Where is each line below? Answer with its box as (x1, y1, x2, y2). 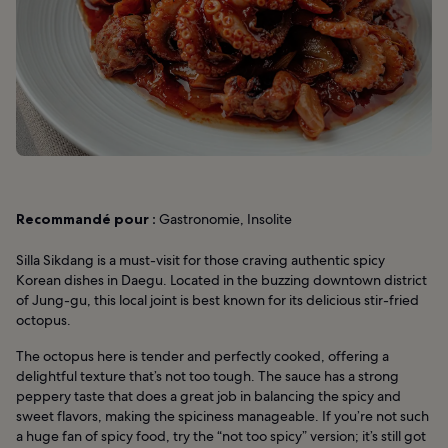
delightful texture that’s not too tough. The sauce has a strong (16, 366, 399, 385)
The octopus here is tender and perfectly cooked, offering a (16, 346, 389, 365)
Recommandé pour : (16, 209, 156, 228)
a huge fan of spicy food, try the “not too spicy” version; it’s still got (16, 426, 426, 445)
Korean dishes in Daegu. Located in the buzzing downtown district (16, 270, 427, 289)
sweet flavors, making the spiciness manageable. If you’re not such (16, 406, 429, 425)
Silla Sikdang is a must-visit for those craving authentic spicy (16, 250, 385, 269)
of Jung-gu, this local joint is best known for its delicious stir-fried (16, 290, 419, 309)
